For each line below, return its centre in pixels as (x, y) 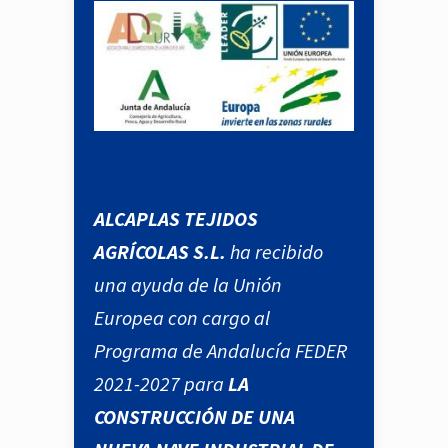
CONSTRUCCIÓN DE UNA (194, 417)
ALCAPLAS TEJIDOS (176, 219)
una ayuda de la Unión (188, 285)
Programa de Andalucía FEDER (220, 351)
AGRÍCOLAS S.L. (160, 252)
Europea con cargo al (182, 318)
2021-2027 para (161, 384)
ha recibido (274, 252)
